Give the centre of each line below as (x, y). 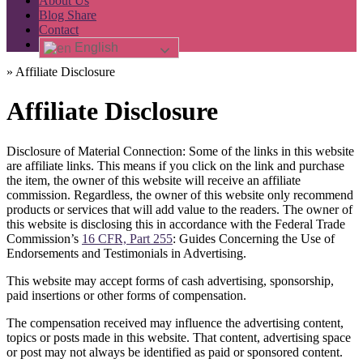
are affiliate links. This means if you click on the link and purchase (175, 165)
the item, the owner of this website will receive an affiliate (154, 180)
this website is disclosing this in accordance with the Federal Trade (176, 224)
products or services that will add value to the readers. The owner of (179, 209)
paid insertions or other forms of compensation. (126, 295)
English (95, 47)
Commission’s (44, 238)
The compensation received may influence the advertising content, (175, 322)
